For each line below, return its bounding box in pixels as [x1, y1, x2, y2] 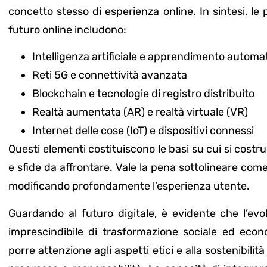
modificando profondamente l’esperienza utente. [8, 179, 250, 193]
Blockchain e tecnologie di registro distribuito [32, 87, 254, 101]
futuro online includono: [8, 23, 126, 36]
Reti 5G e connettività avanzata [32, 69, 187, 82]
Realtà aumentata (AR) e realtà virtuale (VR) [32, 105, 248, 119]
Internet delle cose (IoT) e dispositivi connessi [32, 124, 254, 138]
